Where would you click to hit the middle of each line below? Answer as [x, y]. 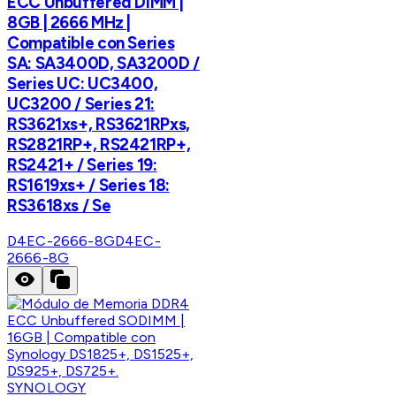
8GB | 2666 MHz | [69, 22]
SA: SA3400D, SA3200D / [103, 63]
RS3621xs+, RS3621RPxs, [99, 124]
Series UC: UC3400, [83, 83]
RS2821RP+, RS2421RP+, [99, 144]
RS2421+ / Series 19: [82, 164]
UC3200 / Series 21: [81, 103]
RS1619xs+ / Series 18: [88, 185]
